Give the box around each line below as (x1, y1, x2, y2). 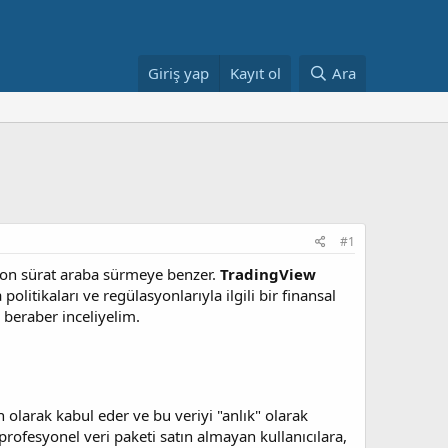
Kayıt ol (230, 63, 282, 83)
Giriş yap (148, 63, 210, 83)
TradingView (220, 264, 316, 284)
